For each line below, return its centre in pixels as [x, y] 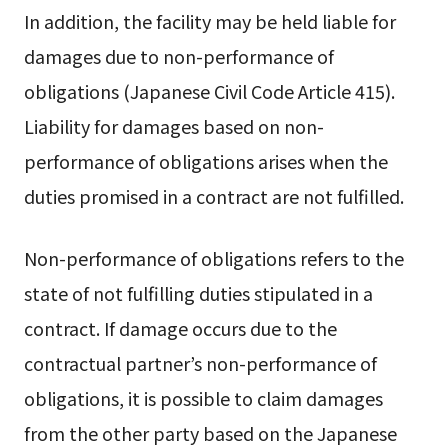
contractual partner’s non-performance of [200, 362]
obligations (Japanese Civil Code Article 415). [209, 91]
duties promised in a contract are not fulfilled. [213, 196]
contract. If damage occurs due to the [180, 327]
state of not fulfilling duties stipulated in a [198, 292]
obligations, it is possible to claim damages [203, 397]
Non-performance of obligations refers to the [213, 257]
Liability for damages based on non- [173, 126]
